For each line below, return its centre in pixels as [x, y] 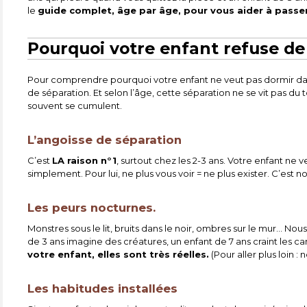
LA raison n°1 [85, 161]
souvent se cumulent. [75, 106]
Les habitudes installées [103, 289]
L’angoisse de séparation [105, 140]
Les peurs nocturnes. [92, 208]
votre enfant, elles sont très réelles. [119, 255]
